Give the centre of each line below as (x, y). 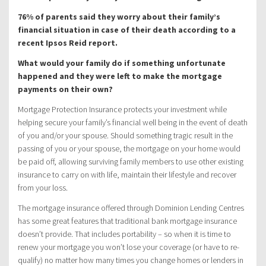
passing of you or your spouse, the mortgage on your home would (129, 149)
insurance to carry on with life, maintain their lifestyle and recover (127, 175)
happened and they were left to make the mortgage (120, 76)
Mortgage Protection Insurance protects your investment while (122, 110)
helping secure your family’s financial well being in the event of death (133, 123)
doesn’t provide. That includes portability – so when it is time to (124, 234)
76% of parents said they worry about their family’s (119, 17)
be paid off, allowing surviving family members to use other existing (131, 162)
